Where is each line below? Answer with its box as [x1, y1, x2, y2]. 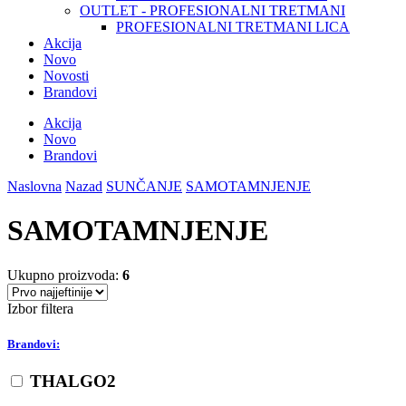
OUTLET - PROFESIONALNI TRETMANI [80, 2, 345, 18]
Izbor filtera [7, 300, 73, 316]
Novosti [43, 67, 89, 83]
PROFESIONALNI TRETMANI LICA [116, 18, 350, 34]
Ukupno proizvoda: [7, 266, 122, 283]
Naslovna [7, 178, 62, 194]
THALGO [30, 372, 107, 391]
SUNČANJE [106, 178, 182, 194]
